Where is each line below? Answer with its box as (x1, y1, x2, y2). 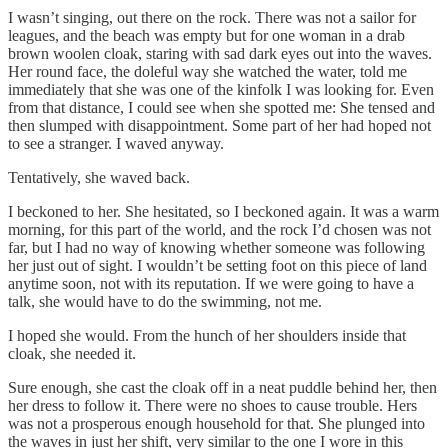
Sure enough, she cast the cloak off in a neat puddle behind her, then (8, 378, 437, 396)
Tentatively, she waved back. (8, 168, 190, 186)
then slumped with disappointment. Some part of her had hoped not (8, 116, 431, 134)
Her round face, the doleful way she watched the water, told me (8, 62, 407, 80)
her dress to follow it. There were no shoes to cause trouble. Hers (8, 396, 417, 414)
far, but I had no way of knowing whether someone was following (8, 238, 425, 256)
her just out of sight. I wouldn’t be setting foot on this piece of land (8, 256, 427, 274)
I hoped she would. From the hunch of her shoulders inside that (8, 326, 406, 344)
